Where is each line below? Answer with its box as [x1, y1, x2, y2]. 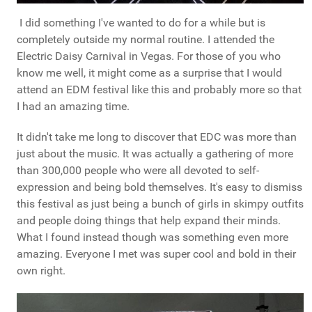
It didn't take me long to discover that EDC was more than [17, 130, 297, 143]
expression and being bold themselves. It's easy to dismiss [17, 180, 302, 194]
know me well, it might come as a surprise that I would [17, 65, 282, 79]
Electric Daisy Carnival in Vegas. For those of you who [17, 49, 281, 63]
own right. [17, 263, 68, 277]
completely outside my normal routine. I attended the [17, 32, 274, 46]
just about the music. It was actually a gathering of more [17, 146, 293, 160]
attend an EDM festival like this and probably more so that [17, 82, 302, 96]
